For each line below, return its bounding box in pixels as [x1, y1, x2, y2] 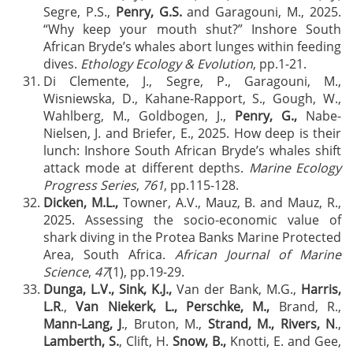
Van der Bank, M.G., [172, 281, 301, 298]
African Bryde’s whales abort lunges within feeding [43, 38, 341, 55]
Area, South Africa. [43, 246, 175, 263]
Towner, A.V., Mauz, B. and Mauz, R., [117, 194, 341, 211]
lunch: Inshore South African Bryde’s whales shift [43, 142, 341, 159]
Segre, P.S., [43, 3, 116, 20]
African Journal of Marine [175, 246, 341, 263]
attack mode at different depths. [43, 159, 249, 176]
